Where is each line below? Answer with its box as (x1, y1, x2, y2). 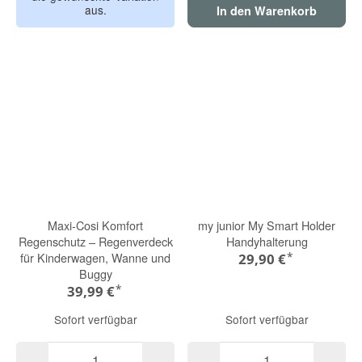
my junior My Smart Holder (198, 217, 335, 234)
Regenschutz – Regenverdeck (18, 233, 173, 250)
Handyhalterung (225, 233, 308, 250)
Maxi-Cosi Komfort (48, 217, 143, 234)
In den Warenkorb (217, 2, 317, 19)
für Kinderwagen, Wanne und (20, 249, 170, 267)
